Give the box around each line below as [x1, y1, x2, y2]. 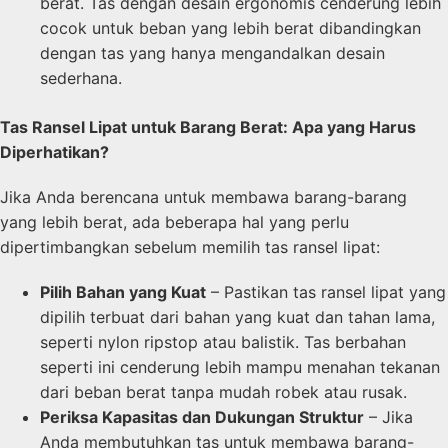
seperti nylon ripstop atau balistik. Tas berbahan [40, 331, 406, 352]
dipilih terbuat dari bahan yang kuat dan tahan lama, [40, 306, 435, 327]
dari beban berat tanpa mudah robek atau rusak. [40, 381, 407, 402]
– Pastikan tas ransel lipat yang [206, 281, 446, 302]
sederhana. [40, 67, 122, 88]
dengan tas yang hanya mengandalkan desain [40, 42, 385, 63]
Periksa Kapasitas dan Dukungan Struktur [40, 406, 364, 427]
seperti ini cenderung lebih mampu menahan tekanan [40, 356, 440, 377]
